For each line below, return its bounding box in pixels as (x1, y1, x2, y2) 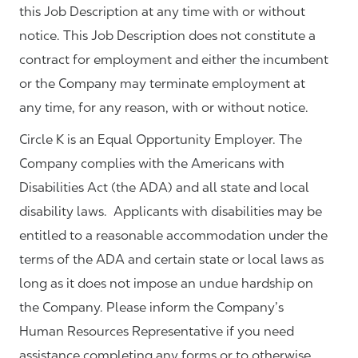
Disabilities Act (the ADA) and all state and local (19, 180, 309, 196)
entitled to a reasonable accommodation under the (19, 228, 328, 244)
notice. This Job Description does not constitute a (19, 28, 316, 44)
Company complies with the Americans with (19, 156, 284, 172)
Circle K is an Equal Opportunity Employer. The (19, 132, 302, 148)
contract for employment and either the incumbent (19, 52, 328, 68)
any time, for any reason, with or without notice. (19, 100, 308, 116)
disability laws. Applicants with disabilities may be (19, 204, 322, 220)
